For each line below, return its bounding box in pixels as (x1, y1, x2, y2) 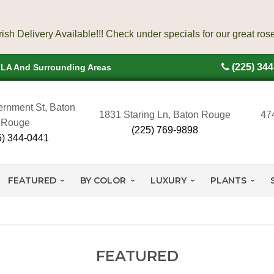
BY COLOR (80, 174, 127, 186)
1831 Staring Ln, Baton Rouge (99, 109, 231, 120)
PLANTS (210, 174, 246, 186)
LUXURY (150, 174, 187, 186)
